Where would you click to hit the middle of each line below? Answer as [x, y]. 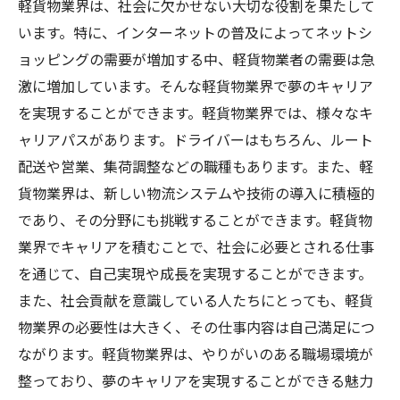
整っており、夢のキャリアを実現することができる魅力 [196, 380]
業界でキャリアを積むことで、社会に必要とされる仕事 [196, 246]
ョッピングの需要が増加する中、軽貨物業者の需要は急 [196, 59]
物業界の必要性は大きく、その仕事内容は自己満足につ [196, 327]
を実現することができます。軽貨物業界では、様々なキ [196, 112]
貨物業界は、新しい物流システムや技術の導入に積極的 [196, 193]
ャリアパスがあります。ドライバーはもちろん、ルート [196, 139]
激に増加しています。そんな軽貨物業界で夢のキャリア [196, 86]
